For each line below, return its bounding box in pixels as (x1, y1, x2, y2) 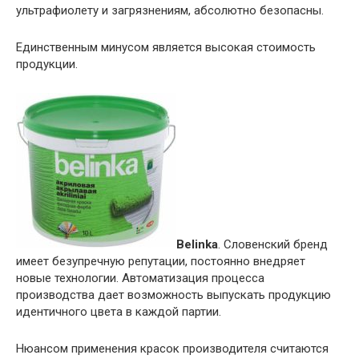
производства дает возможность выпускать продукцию (16, 287, 331, 302)
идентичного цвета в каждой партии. (16, 304, 221, 319)
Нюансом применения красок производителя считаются (16, 341, 329, 356)
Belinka (176, 236, 218, 252)
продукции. (16, 56, 78, 71)
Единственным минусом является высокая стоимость (16, 39, 316, 54)
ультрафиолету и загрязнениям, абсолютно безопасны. (16, 2, 324, 18)
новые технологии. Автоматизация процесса (16, 270, 264, 285)
